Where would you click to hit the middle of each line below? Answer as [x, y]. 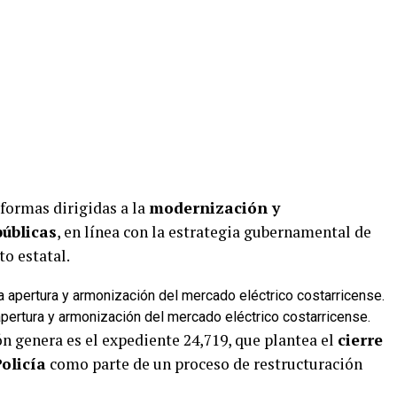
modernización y [214, 207]
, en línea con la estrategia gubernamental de [214, 231]
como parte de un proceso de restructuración [204, 363]
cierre [360, 339]
